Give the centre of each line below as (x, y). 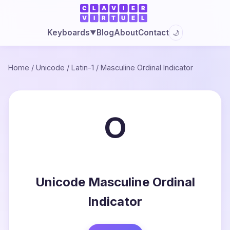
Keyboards (68, 33)
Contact (153, 32)
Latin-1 (83, 68)
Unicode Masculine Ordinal (115, 182)
